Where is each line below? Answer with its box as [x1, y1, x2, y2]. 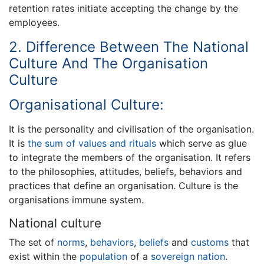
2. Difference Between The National [9, 38, 249, 55]
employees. [9, 16, 60, 28]
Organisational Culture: [9, 96, 164, 114]
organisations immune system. [9, 193, 144, 206]
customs [191, 236, 229, 249]
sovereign [151, 250, 194, 263]
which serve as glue [156, 137, 247, 149]
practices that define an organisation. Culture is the [9, 179, 238, 192]
